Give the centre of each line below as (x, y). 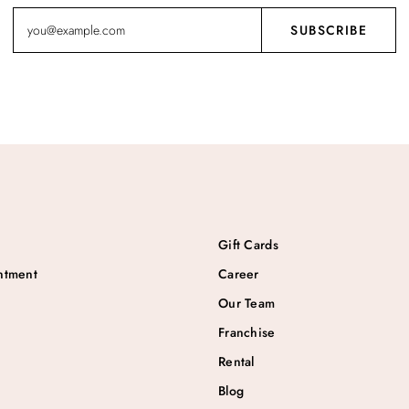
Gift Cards (248, 245)
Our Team (247, 303)
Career (239, 274)
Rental (236, 362)
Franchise (247, 332)
